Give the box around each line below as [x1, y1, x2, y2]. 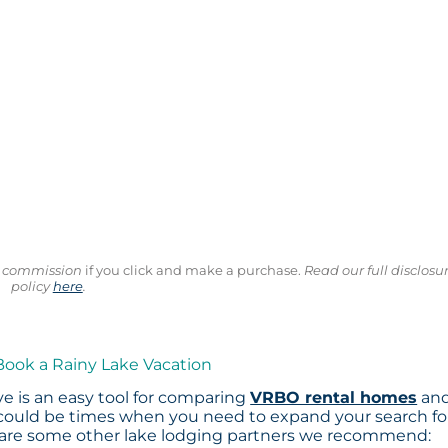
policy [10, 278, 53, 295]
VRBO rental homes [250, 388, 418, 408]
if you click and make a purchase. [82, 262, 302, 279]
